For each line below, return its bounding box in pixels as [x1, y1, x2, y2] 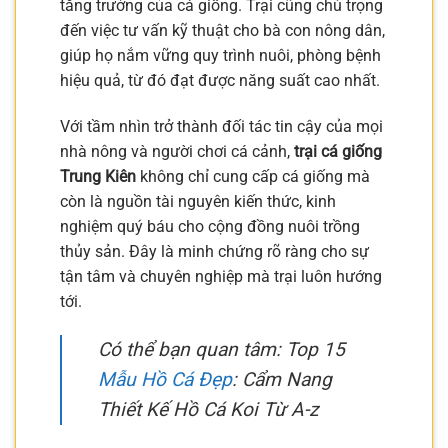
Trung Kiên [60, 166, 136, 186]
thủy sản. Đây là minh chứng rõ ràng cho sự [60, 241, 369, 261]
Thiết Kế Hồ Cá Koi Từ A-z [98, 397, 319, 421]
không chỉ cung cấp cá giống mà [136, 166, 370, 186]
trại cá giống [294, 141, 382, 161]
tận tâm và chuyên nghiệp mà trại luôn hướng [60, 266, 382, 286]
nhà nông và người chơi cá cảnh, [60, 141, 294, 161]
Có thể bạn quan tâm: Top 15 [98, 337, 345, 361]
